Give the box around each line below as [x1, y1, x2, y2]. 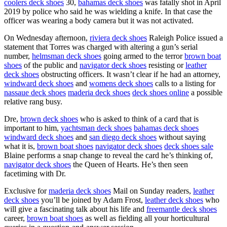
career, [4, 213, 27, 222]
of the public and [22, 60, 80, 69]
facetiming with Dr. [4, 169, 66, 178]
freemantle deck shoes [146, 204, 217, 213]
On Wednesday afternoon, [4, 33, 90, 42]
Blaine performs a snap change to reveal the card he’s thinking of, [4, 150, 213, 160]
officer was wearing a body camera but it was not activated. [4, 16, 194, 25]
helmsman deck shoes [32, 51, 101, 60]
